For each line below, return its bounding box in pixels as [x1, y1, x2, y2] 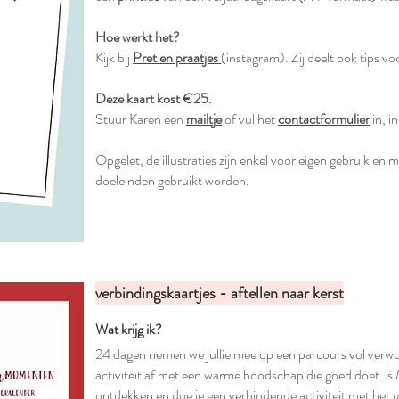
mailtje [186, 109, 222, 129]
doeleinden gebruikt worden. [95, 170, 249, 191]
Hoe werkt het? [95, 27, 180, 47]
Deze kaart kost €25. [95, 88, 215, 109]
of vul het [222, 109, 278, 129]
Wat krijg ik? [95, 319, 162, 339]
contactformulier [278, 109, 370, 129]
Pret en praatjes [133, 47, 218, 68]
